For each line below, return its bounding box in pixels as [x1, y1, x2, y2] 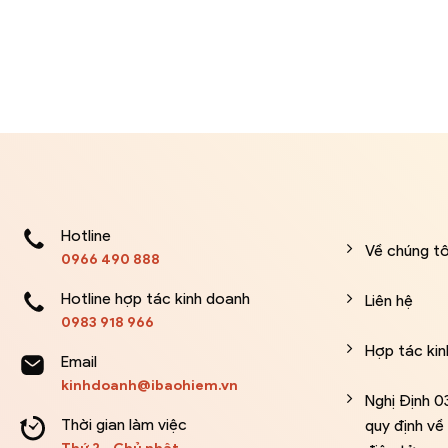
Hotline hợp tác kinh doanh [61, 289, 251, 309]
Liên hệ [364, 291, 413, 311]
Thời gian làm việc [61, 415, 188, 435]
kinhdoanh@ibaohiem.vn [61, 376, 239, 395]
